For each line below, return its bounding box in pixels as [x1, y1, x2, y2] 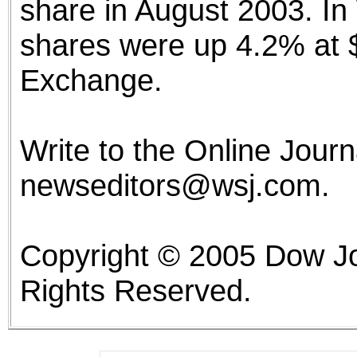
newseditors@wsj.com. [19, 168, 330, 202]
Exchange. [19, 63, 163, 97]
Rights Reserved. [19, 273, 252, 308]
